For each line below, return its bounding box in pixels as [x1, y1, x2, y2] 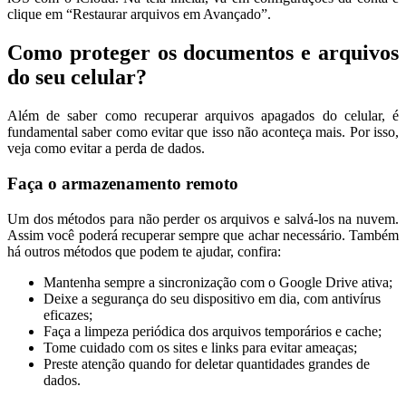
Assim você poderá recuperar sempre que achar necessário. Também [7, 227, 399, 243]
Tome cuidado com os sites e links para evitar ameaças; [43, 339, 357, 355]
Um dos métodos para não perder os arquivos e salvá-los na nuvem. [7, 210, 399, 227]
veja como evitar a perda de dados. [7, 140, 205, 157]
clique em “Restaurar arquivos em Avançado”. [7, 6, 271, 23]
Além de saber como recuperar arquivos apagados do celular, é [7, 108, 399, 124]
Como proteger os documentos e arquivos [7, 41, 399, 65]
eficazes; [43, 306, 92, 323]
